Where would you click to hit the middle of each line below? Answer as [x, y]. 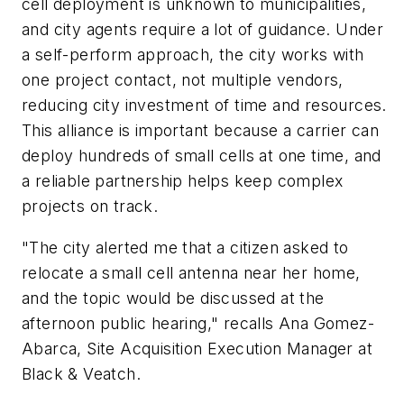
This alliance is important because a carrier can [201, 131]
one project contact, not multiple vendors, [183, 80]
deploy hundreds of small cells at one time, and [202, 156]
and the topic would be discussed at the [173, 298]
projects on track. [90, 207]
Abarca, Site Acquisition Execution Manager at [197, 348]
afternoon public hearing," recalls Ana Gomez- [198, 323]
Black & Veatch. [82, 373]
